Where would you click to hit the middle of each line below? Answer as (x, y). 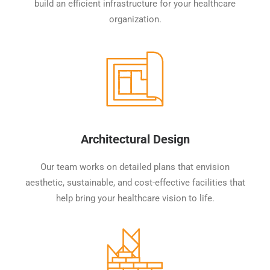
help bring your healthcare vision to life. (135, 198)
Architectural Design (135, 139)
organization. (135, 19)
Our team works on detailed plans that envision (135, 167)
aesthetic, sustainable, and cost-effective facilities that (135, 183)
